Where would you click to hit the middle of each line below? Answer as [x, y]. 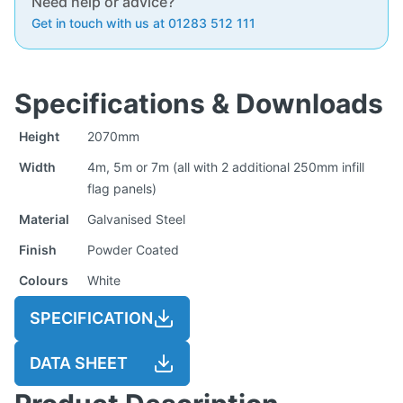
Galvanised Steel [136, 219]
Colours [44, 280]
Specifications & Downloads [199, 103]
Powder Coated [133, 249]
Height [39, 136]
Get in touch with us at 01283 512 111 [143, 22]
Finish [38, 249]
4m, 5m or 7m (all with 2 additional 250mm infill [226, 166]
